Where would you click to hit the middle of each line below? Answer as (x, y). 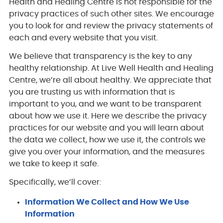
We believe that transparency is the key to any (100, 56)
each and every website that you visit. (83, 38)
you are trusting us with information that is (92, 92)
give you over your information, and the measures (107, 152)
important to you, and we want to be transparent (105, 104)
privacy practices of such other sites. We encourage (111, 14)
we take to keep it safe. (54, 164)
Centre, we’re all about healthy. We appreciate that (110, 80)
